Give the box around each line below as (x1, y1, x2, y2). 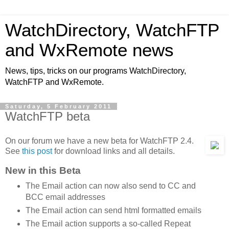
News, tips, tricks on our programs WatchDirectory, (5, 66, 186, 75)
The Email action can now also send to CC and (25, 181, 196, 191)
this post (22, 146, 52, 155)
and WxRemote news (5, 40, 174, 60)
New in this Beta (5, 165, 81, 176)
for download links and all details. (52, 146, 175, 155)
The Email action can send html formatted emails (25, 206, 201, 215)
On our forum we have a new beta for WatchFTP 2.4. (5, 136, 194, 145)
